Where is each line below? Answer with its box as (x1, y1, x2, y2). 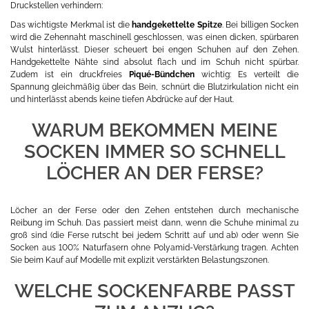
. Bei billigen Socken (221, 20, 299, 30)
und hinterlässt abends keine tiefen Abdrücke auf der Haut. (10, 94, 234, 105)
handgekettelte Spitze (132, 20, 222, 30)
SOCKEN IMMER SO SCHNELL (23, 141, 286, 163)
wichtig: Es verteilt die (195, 70, 299, 80)
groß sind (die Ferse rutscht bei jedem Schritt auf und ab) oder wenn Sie (10, 230, 299, 241)
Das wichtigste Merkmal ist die (10, 20, 132, 30)
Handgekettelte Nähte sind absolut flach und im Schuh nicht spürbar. (10, 57, 299, 68)
